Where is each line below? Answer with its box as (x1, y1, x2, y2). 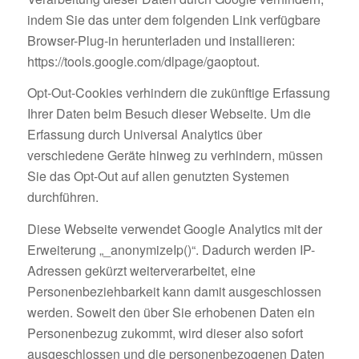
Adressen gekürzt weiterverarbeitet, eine (26, 260, 256, 280)
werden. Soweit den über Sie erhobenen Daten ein (26, 302, 315, 321)
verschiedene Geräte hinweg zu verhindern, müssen (26, 146, 323, 165)
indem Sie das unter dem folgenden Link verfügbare (26, 10, 321, 29)
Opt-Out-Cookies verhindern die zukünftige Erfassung (26, 83, 330, 103)
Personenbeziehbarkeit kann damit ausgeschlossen (26, 281, 321, 301)
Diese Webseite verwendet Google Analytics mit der (26, 219, 322, 238)
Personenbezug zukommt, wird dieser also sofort (26, 323, 303, 342)
